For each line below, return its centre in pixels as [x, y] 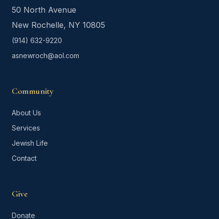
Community [33, 91]
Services [26, 128]
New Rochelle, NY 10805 [58, 25]
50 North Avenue [44, 10]
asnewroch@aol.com [45, 55]
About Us [26, 112]
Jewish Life [30, 143]
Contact [24, 158]
